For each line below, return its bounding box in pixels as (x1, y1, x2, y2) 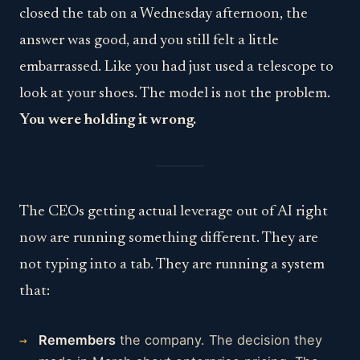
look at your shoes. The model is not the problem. (19, 86, 330, 102)
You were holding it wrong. (19, 112, 196, 129)
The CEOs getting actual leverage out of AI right (19, 204, 328, 220)
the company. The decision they (116, 331, 322, 348)
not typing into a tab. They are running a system (19, 257, 325, 273)
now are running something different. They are (19, 231, 318, 247)
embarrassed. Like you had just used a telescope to (19, 59, 333, 76)
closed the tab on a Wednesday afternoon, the (19, 6, 308, 22)
